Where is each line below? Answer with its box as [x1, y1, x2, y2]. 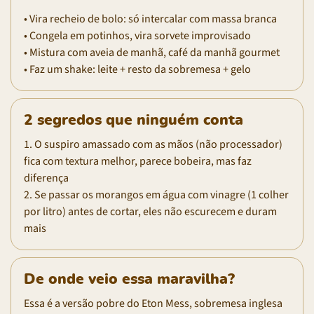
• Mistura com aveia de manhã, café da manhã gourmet [24, 44, 280, 60]
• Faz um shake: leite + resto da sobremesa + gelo [24, 61, 251, 77]
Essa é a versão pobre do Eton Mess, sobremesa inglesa [24, 295, 282, 311]
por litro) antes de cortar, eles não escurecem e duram [24, 203, 277, 219]
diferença [24, 170, 69, 186]
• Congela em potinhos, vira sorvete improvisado [24, 27, 251, 43]
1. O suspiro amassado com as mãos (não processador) [24, 136, 282, 152]
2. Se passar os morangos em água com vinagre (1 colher [24, 186, 289, 203]
